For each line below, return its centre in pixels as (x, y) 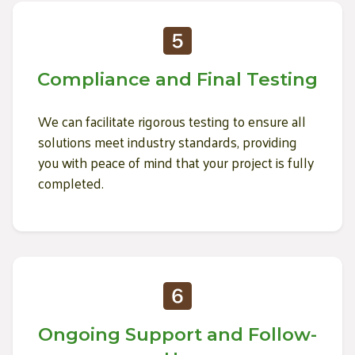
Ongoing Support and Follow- (177, 335)
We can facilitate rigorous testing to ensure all (172, 121)
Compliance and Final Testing (177, 79)
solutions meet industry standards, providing (168, 141)
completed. (71, 183)
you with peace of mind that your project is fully (176, 162)
